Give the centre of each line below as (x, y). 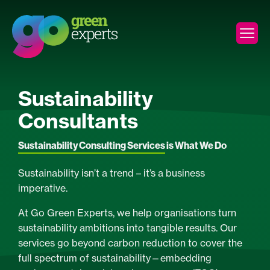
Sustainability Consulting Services (92, 145)
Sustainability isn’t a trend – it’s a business (111, 173)
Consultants (78, 121)
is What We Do (196, 145)
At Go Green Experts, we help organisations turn (127, 213)
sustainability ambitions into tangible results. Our (127, 228)
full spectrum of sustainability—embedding (115, 258)
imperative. (43, 188)
